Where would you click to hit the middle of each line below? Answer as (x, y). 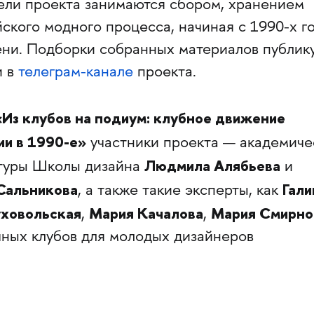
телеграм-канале (75, 73)
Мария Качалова (146, 214)
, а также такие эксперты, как (180, 192)
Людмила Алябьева (212, 166)
